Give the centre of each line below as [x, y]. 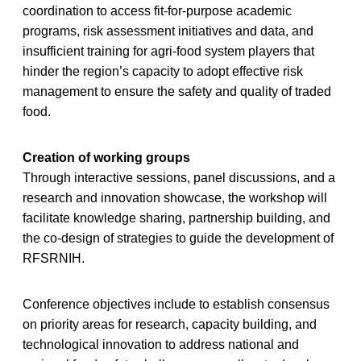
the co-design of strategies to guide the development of [178, 238]
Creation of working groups [106, 157]
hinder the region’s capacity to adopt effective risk [163, 71]
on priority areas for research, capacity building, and [170, 324]
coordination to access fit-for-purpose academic [157, 10]
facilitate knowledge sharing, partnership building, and [176, 218]
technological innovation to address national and [161, 344]
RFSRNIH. [54, 258]
